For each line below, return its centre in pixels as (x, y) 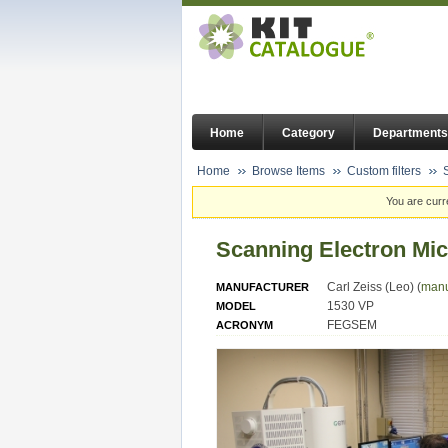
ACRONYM (244, 324)
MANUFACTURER (262, 286)
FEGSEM (352, 324)
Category (308, 133)
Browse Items (288, 171)
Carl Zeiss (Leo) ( (374, 286)
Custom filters (384, 171)
